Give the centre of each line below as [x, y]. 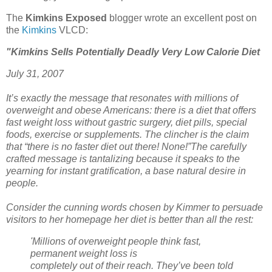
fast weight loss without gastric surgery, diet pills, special [127, 122]
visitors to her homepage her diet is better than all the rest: [130, 219]
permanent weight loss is [84, 253]
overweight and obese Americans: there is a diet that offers [131, 110]
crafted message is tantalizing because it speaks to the [123, 158]
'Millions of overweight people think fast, [116, 241]
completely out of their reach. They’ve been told [132, 265]
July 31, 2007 [35, 73]
